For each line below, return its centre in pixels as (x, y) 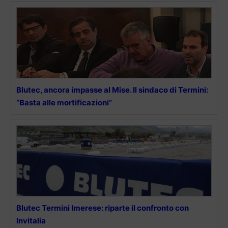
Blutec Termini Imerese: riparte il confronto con (103, 208)
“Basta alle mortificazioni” (64, 102)
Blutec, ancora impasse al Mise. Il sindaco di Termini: (112, 90)
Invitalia (31, 220)
